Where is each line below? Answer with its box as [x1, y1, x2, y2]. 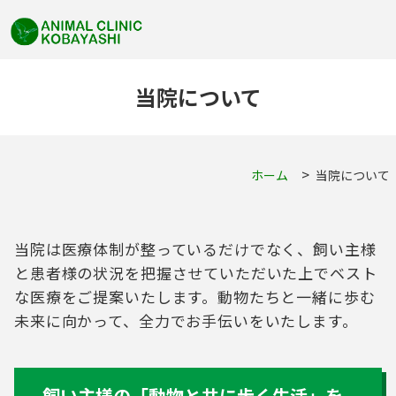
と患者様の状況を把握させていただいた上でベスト [14, 262, 377, 285]
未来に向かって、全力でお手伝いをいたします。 [14, 309, 358, 332]
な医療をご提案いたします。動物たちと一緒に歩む [14, 286, 376, 308]
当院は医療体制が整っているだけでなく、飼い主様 [14, 238, 377, 261]
